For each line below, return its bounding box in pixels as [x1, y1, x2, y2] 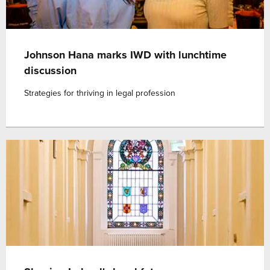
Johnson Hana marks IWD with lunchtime [24, 48, 227, 61]
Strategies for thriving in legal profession [24, 88, 175, 98]
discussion [24, 64, 77, 77]
